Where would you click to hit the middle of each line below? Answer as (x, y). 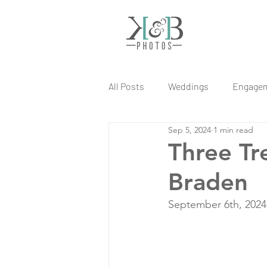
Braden (208, 182)
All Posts (126, 86)
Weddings (188, 86)
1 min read (233, 130)
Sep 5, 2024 (190, 130)
